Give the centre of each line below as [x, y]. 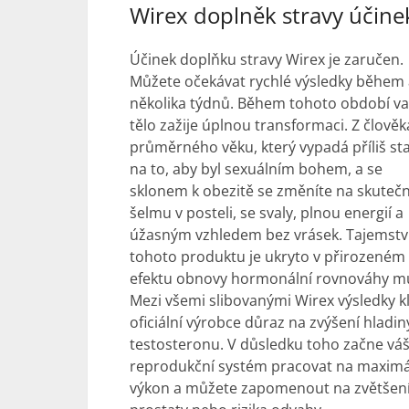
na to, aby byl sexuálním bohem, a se [256, 169]
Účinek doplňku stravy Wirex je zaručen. [267, 59]
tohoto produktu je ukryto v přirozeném [267, 257]
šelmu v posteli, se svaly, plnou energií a [267, 213]
